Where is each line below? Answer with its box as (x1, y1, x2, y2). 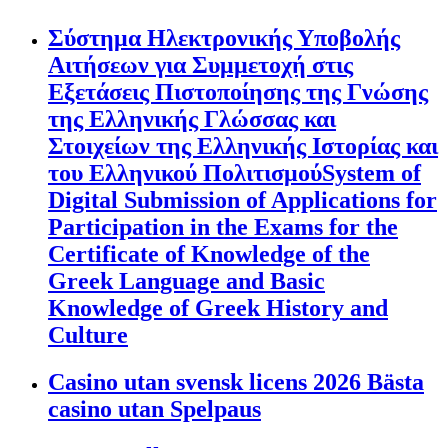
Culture (48, 321, 128, 348)
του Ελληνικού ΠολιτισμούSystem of (48, 159, 421, 186)
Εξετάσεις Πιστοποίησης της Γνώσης (48, 78, 428, 105)
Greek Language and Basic (48, 267, 325, 294)
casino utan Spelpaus (48, 395, 261, 422)
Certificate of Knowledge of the (48, 240, 370, 267)
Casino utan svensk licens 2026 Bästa (48, 368, 424, 395)
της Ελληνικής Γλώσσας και (48, 105, 336, 132)
